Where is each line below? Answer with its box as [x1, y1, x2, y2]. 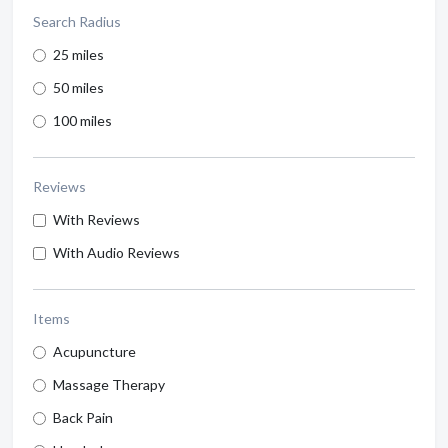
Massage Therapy [53, 376, 165, 394]
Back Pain [53, 409, 113, 427]
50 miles [53, 79, 104, 97]
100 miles [53, 112, 112, 130]
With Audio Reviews [53, 244, 180, 262]
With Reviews [53, 211, 140, 229]
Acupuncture [53, 343, 136, 361]
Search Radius [33, 13, 121, 31]
